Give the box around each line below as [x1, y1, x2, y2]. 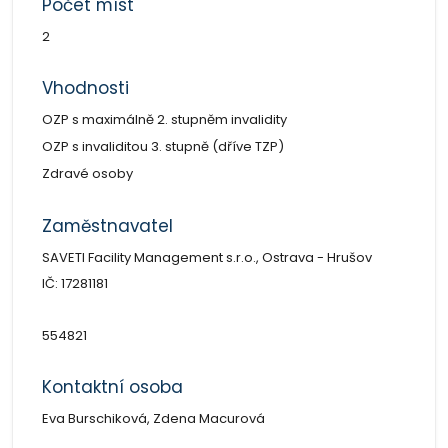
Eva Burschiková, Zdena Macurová [41, 408, 265, 428]
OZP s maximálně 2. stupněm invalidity [41, 109, 287, 129]
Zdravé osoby [41, 163, 133, 183]
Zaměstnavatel [41, 213, 173, 238]
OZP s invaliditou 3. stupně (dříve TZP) [41, 136, 284, 156]
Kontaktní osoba [41, 374, 183, 399]
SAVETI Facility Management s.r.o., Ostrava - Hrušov [41, 247, 372, 267]
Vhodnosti [41, 75, 129, 100]
